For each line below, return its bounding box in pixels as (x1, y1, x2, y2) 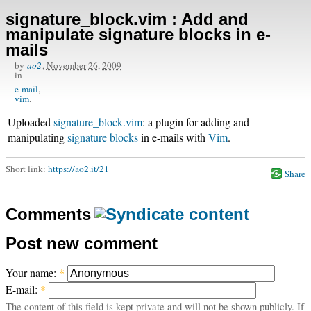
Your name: (6, 264, 59, 280)
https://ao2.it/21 (48, 162, 109, 176)
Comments (6, 204, 91, 224)
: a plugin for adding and (142, 115, 250, 130)
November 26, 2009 (46, 58, 121, 72)
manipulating (8, 130, 68, 145)
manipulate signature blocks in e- (6, 24, 271, 44)
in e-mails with (138, 130, 209, 145)
